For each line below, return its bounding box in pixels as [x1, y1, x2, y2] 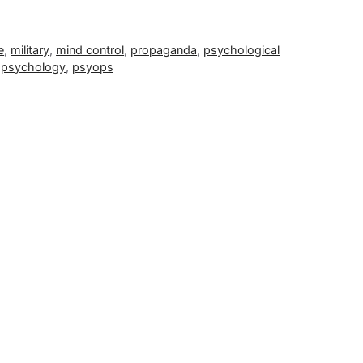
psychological [203, 42, 280, 57]
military [11, 42, 50, 57]
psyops [72, 59, 113, 74]
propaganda [130, 42, 198, 57]
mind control [56, 42, 125, 57]
